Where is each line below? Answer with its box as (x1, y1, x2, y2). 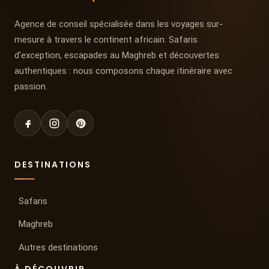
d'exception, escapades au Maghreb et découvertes (14, 50, 219, 61)
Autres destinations (19, 241, 98, 253)
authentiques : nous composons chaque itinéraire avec (14, 65, 232, 77)
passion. (14, 81, 47, 92)
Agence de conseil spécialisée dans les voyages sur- (14, 19, 223, 30)
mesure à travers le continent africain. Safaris (14, 34, 198, 46)
